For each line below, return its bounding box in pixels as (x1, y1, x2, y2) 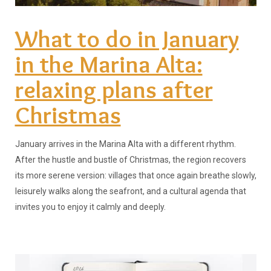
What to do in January (15, 23, 239, 53)
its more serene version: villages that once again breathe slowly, (15, 170, 256, 180)
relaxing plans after (15, 74, 213, 104)
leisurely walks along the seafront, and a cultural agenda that (15, 186, 246, 196)
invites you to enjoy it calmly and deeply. (15, 201, 166, 212)
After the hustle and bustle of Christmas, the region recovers (15, 154, 246, 165)
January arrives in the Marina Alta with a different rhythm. (15, 139, 236, 149)
